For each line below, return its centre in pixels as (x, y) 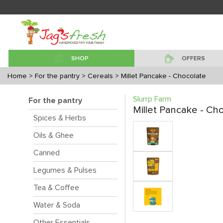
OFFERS (193, 59)
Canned (47, 153)
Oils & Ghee (54, 135)
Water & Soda (57, 205)
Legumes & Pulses (65, 170)
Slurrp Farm (152, 99)
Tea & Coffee (56, 188)
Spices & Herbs (60, 118)
